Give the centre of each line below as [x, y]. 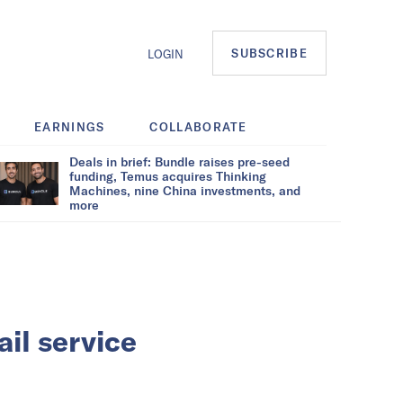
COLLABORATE [198, 126]
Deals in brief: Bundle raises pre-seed [179, 161]
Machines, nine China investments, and [185, 190]
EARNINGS [70, 126]
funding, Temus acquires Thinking [168, 175]
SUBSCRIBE [269, 54]
